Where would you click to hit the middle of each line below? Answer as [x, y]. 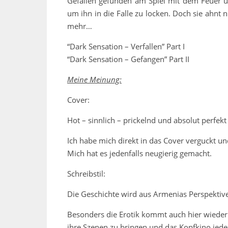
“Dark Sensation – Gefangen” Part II [128, 59]
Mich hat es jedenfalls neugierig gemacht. [139, 153]
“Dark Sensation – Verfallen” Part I [126, 47]
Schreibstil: [86, 174]
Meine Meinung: [94, 80]
